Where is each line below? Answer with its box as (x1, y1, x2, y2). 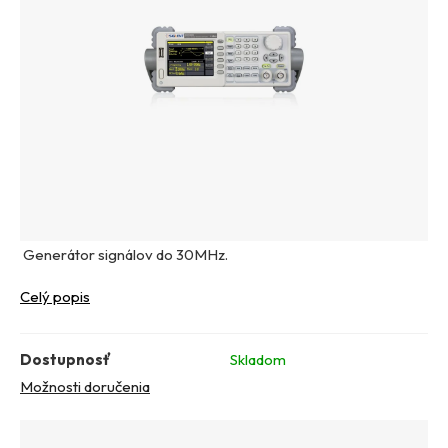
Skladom (230, 350, 286, 370)
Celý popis (20, 287, 90, 307)
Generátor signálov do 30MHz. (20, 245, 228, 265)
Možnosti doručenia (20, 377, 150, 397)
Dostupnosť (20, 350, 111, 370)
